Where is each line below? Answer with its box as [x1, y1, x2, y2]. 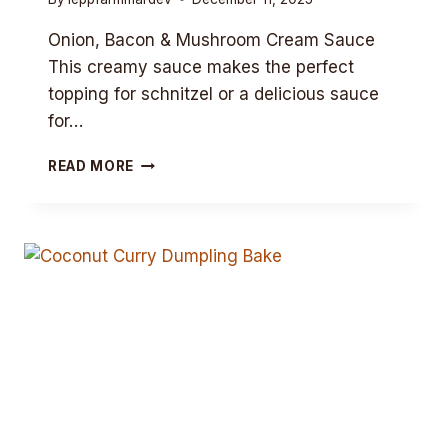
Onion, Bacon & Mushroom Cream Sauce [48, 29, 375, 50]
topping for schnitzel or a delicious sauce [48, 83, 379, 104]
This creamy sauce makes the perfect [48, 56, 354, 77]
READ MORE [48, 157, 135, 174]
